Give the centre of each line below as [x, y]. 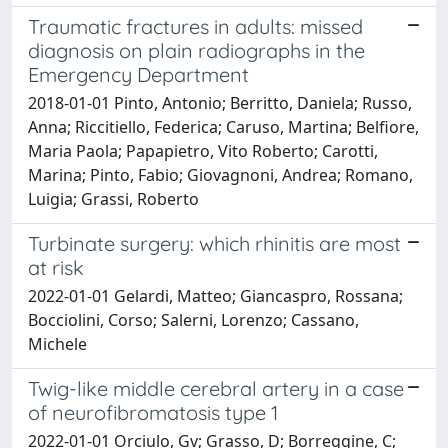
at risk [56, 267]
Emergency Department [138, 74]
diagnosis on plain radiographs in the [196, 50]
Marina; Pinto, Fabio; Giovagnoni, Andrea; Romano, [220, 174]
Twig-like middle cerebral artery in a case [216, 388]
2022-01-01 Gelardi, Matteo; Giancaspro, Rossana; [215, 295]
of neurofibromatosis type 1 [153, 412]
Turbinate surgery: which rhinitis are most [214, 243]
